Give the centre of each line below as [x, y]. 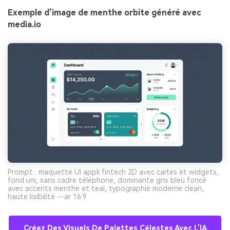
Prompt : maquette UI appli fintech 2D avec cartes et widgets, [113, 172]
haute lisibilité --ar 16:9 [47, 197]
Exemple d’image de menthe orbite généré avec [104, 12]
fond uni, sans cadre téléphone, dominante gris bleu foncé [107, 180]
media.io [24, 24]
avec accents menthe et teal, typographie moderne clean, [106, 189]
